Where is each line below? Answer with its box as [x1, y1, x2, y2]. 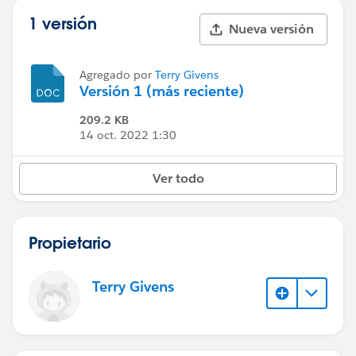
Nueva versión [229, 21, 314, 37]
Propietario [29, 232, 111, 253]
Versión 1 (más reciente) [79, 82, 244, 100]
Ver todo [152, 170, 204, 187]
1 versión [29, 13, 97, 33]
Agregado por [79, 68, 155, 82]
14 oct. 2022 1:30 [79, 128, 176, 142]
